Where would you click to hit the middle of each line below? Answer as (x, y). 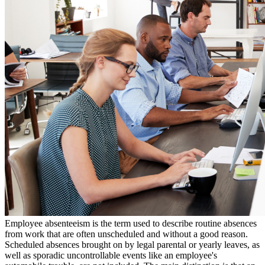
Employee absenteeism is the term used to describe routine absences (131, 224)
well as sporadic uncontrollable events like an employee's (111, 256)
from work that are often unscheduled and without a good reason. (126, 234)
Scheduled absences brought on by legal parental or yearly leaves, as (132, 245)
